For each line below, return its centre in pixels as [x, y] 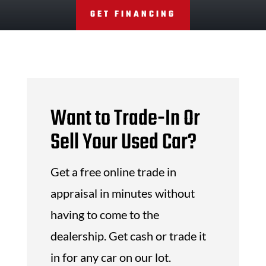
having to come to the [104, 214]
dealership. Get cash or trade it [128, 235]
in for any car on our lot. [110, 257]
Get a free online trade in [113, 171]
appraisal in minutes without [122, 193]
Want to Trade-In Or [125, 119]
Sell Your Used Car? [123, 142]
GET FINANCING [133, 14]
